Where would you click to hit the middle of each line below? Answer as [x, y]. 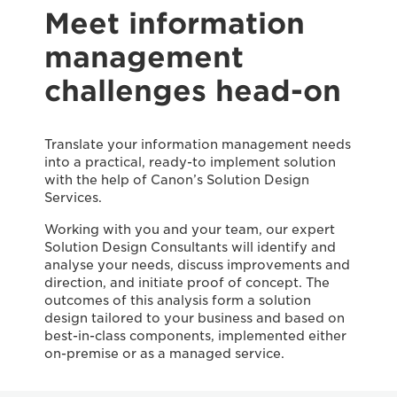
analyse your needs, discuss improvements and [197, 265]
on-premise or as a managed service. [164, 354]
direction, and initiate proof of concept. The [187, 283]
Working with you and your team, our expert [190, 230]
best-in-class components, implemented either [195, 336]
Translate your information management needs [198, 144]
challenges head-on [193, 91]
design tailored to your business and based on [195, 318]
